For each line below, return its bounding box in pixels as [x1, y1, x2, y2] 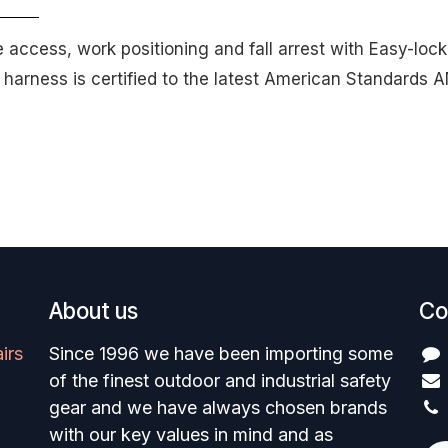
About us [49, 297, 138, 325]
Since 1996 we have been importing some [49, 343, 393, 365]
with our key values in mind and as [49, 424, 333, 446]
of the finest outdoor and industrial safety [49, 370, 391, 392]
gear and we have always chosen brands [49, 397, 387, 419]
